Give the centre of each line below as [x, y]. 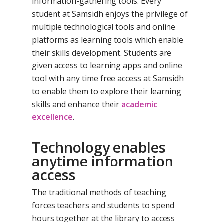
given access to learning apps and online [107, 65]
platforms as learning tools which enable [108, 40]
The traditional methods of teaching [99, 192]
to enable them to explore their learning [107, 91]
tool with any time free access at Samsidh [108, 78]
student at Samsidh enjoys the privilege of [110, 14]
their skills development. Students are [102, 53]
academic [139, 104]
